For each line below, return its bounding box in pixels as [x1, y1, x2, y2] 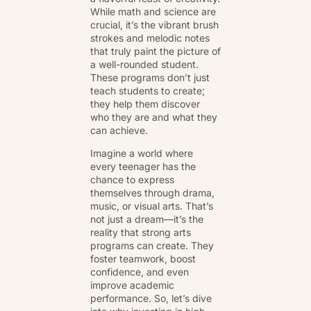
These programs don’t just [90, 72, 210, 84]
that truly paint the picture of [90, 45, 221, 58]
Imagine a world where [90, 147, 193, 160]
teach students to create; [90, 85, 205, 97]
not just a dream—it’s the [90, 213, 203, 226]
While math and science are [90, 6, 216, 18]
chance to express [90, 174, 174, 186]
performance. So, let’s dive [90, 292, 212, 305]
